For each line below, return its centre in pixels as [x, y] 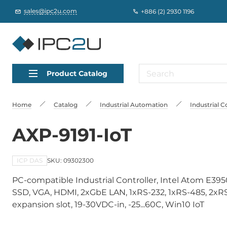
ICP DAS [30, 160]
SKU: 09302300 [70, 160]
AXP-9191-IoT [72, 135]
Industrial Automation [134, 105]
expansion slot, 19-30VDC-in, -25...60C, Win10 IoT [108, 204]
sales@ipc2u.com [50, 11]
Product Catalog [77, 73]
